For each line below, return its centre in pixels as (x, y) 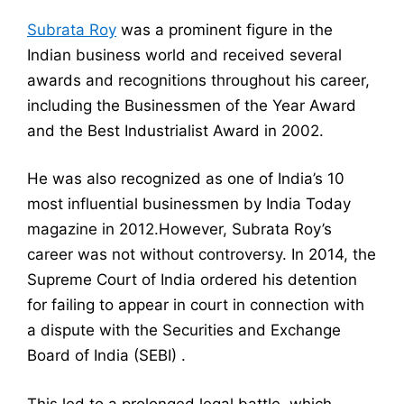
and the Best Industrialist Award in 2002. (178, 130)
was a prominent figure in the (225, 29)
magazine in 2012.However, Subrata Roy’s (179, 230)
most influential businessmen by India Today (189, 204)
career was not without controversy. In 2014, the (202, 255)
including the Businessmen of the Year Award (192, 105)
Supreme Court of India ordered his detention (192, 280)
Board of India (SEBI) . (109, 356)
